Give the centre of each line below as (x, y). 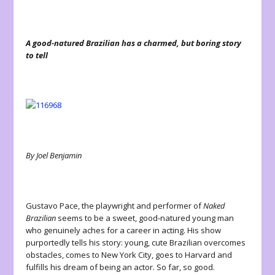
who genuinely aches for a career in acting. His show (124, 230)
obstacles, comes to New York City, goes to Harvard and (129, 254)
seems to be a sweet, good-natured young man (145, 218)
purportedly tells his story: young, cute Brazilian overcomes (136, 242)
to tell (37, 55)
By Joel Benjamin (54, 156)
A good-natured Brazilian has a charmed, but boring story (134, 43)
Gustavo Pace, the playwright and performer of (115, 205)
